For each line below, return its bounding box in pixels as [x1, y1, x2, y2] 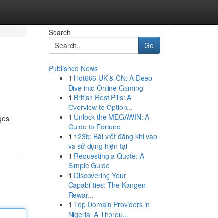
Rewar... [68, 190, 93, 200]
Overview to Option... [68, 102, 133, 112]
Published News [48, 63, 98, 73]
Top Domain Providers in [73, 200, 150, 209]
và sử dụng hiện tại [68, 141, 127, 151]
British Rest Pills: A [73, 92, 131, 102]
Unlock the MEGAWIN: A [73, 112, 149, 122]
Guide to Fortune [68, 122, 121, 131]
